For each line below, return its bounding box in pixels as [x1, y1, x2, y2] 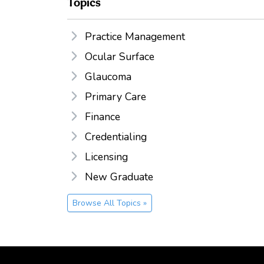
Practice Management [85, 29, 185, 44]
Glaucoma [85, 69, 131, 84]
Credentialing [85, 129, 147, 144]
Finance [85, 109, 120, 124]
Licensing [85, 149, 128, 164]
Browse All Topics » [72, 197, 147, 209]
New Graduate [85, 169, 153, 184]
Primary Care [85, 89, 146, 104]
